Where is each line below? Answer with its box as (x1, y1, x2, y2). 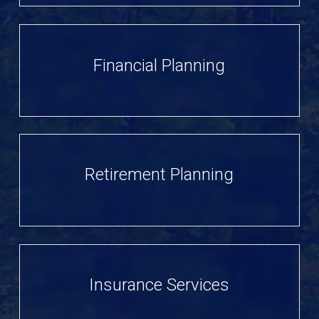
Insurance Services (89, 274, 230, 295)
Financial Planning (93, 55, 226, 75)
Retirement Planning (85, 164, 234, 185)
